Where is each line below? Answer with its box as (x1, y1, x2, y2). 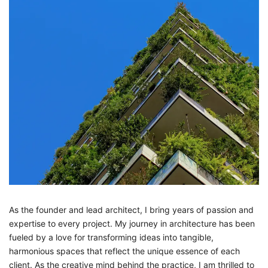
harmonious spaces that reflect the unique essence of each (9, 245, 240, 256)
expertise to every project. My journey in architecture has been (9, 218, 255, 229)
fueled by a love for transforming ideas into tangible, (9, 232, 214, 242)
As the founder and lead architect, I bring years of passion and (9, 204, 254, 215)
